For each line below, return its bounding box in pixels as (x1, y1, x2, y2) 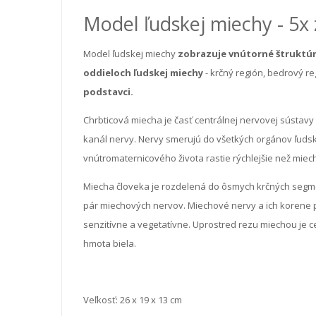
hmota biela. (83, 236, 136, 250)
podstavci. (83, 85, 133, 98)
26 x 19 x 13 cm (120, 293, 182, 306)
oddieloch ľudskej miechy (83, 66, 203, 79)
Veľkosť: (83, 293, 120, 306)
